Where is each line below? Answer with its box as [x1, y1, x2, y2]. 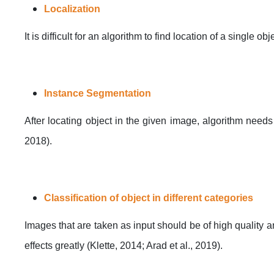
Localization [44, 3, 100, 14]
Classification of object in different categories [44, 192, 253, 203]
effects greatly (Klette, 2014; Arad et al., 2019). [24, 240, 223, 251]
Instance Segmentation [44, 87, 151, 98]
